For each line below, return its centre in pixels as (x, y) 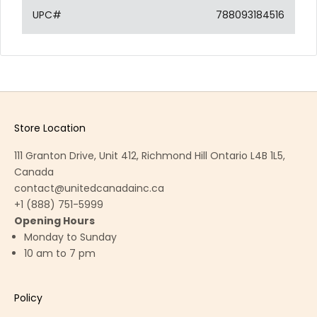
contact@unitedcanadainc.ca (89, 188)
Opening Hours (54, 220)
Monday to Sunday (70, 237)
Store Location (50, 128)
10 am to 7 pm (60, 253)
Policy (28, 298)
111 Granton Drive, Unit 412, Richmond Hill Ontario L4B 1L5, (150, 155)
